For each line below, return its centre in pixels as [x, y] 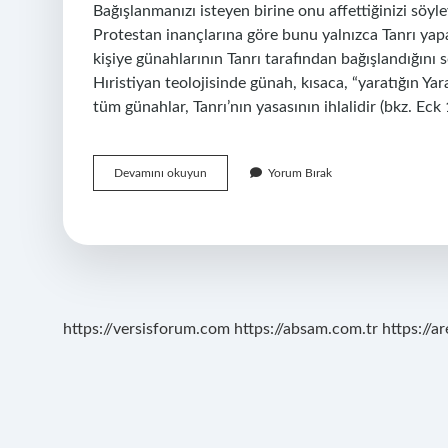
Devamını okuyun [160, 173]
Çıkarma [227, 226]
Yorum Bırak [300, 173]
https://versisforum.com [146, 329]
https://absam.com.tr [306, 329]
